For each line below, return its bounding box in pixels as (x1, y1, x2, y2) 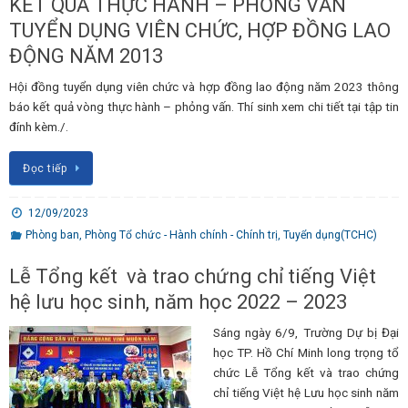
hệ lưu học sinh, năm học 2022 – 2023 (9, 291, 347, 314)
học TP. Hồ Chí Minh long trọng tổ (213, 345, 399, 361)
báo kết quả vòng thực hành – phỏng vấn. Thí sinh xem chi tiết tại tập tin (9, 98, 399, 114)
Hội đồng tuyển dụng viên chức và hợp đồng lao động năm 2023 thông (9, 78, 399, 94)
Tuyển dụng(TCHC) (282, 229, 377, 242)
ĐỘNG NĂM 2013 (9, 44, 163, 67)
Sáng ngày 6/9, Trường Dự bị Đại (213, 325, 399, 341)
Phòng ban (25, 229, 79, 242)
